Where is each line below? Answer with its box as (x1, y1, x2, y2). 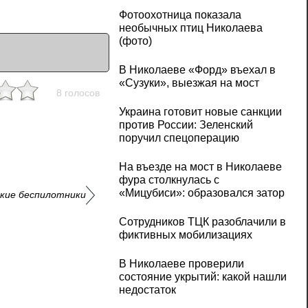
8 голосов (56, 87, 100, 99)
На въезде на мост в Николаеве (118, 161, 282, 173)
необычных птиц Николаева (118, 22, 263, 34)
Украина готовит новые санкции (118, 106, 282, 118)
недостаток (118, 284, 176, 296)
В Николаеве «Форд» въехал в (118, 64, 276, 76)
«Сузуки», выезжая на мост (118, 77, 259, 89)
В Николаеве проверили (118, 258, 244, 270)
